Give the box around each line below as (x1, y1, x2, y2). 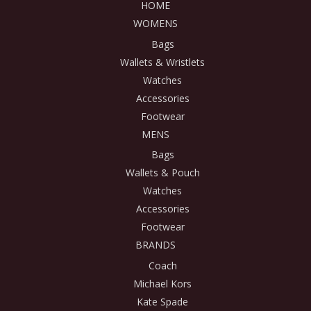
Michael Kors (133, 276, 192, 290)
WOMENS (133, 17, 178, 31)
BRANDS (135, 238, 176, 252)
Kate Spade (137, 294, 188, 308)
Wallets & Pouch (125, 166, 200, 180)
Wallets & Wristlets (120, 55, 205, 69)
